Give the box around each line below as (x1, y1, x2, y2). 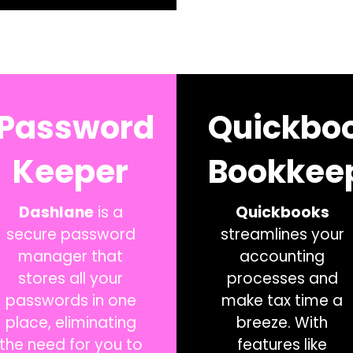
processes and (226, 267, 338, 289)
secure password (6, 223, 136, 245)
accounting (240, 245, 325, 267)
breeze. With (236, 311, 329, 333)
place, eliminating (5, 311, 136, 333)
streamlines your (220, 223, 344, 245)
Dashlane (18, 201, 94, 223)
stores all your (18, 267, 124, 289)
